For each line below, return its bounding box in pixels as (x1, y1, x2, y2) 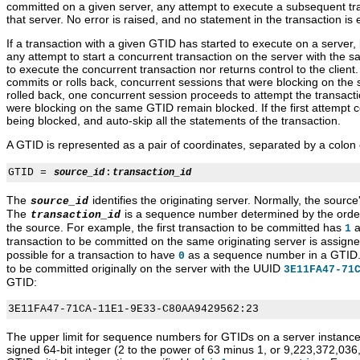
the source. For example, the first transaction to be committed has (6, 221, 345, 235)
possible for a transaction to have (6, 248, 178, 262)
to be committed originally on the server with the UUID (6, 262, 284, 276)
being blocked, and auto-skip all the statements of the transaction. (6, 114, 341, 128)
